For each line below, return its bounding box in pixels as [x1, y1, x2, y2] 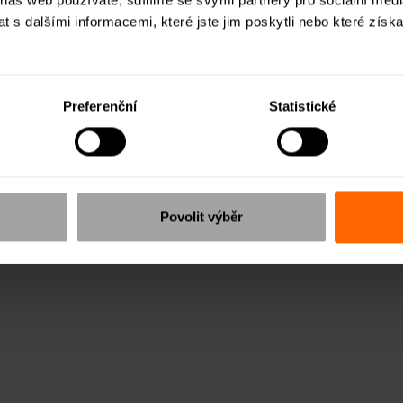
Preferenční [62, 98, 138, 114]
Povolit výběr [160, 209, 243, 225]
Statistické [268, 98, 336, 114]
